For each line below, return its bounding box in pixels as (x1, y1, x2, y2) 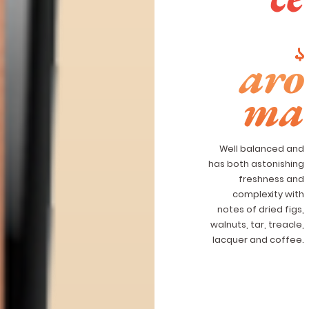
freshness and (239, 172, 305, 185)
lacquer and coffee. (212, 233, 305, 246)
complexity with (232, 188, 305, 200)
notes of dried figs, (217, 203, 305, 215)
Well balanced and (219, 142, 305, 154)
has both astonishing (208, 157, 305, 170)
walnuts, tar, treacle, (210, 218, 305, 230)
